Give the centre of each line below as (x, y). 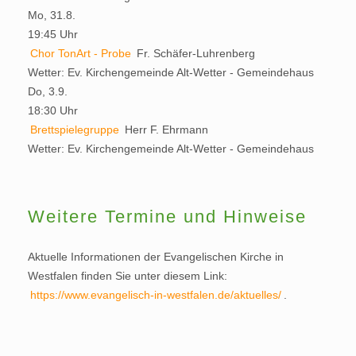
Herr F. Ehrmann (166, 129)
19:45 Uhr (53, 34)
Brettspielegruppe (75, 129)
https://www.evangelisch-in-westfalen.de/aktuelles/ (156, 294)
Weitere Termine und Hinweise (167, 216)
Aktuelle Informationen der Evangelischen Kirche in (156, 256)
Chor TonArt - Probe (81, 53)
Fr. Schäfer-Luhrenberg (196, 53)
